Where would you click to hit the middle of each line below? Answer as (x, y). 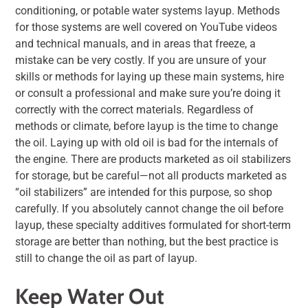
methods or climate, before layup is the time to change (147, 126)
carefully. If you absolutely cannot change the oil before (150, 209)
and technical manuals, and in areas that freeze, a (136, 44)
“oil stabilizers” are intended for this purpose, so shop (144, 192)
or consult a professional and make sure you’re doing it (148, 93)
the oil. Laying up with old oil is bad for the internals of (147, 143)
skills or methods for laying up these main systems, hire (150, 77)
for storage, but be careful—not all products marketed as (151, 176)
